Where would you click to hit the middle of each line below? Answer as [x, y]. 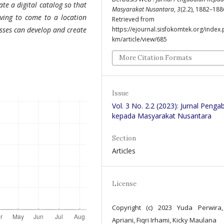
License [124, 183]
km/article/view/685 [139, 39]
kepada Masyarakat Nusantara [162, 115]
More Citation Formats [155, 57]
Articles [124, 150]
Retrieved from [133, 19]
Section [124, 138]
